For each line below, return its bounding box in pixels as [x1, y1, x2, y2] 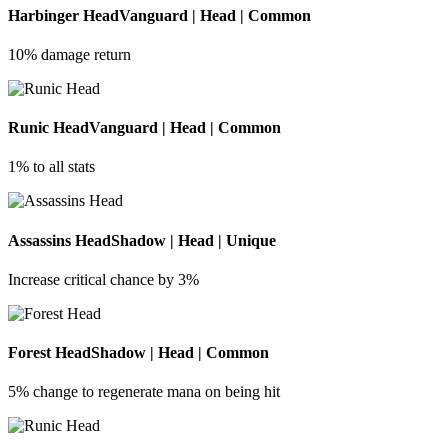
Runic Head [8, 119, 89, 137]
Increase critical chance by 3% [8, 270, 199, 288]
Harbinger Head [8, 6, 119, 24]
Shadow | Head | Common [91, 344, 269, 362]
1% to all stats [8, 158, 95, 176]
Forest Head [8, 344, 91, 362]
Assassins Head [8, 231, 111, 249]
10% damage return [8, 45, 131, 63]
